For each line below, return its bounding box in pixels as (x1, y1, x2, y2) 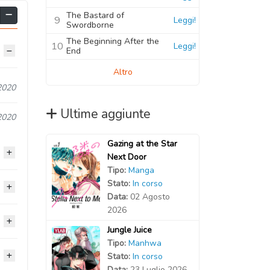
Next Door (107, 151, 146, 163)
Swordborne (66, 19, 114, 31)
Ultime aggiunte (60, 105, 151, 122)
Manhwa (128, 237, 162, 249)
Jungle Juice (107, 224, 152, 236)
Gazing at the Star (107, 137, 177, 149)
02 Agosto (130, 190, 170, 202)
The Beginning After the (66, 35, 159, 47)
